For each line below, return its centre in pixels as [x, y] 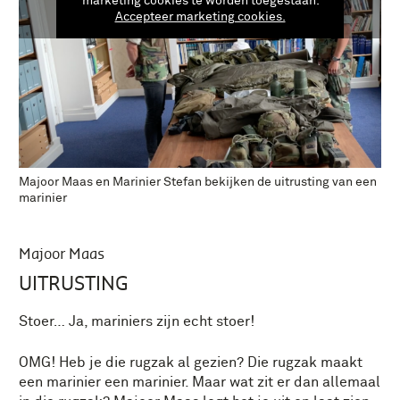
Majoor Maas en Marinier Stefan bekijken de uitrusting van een [198, 183]
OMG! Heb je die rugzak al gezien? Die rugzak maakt [191, 362]
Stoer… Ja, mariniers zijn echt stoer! [137, 321]
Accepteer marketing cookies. [200, 17]
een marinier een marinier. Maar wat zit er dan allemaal [200, 382]
